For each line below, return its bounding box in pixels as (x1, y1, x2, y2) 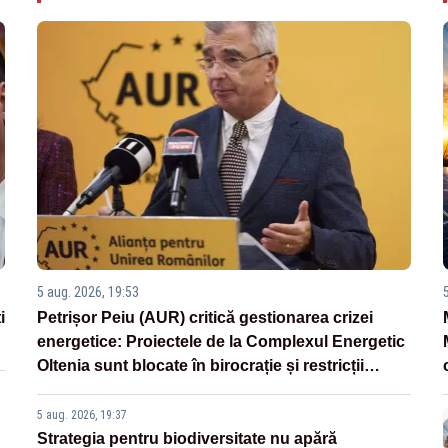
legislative (37, 380, 114, 398)
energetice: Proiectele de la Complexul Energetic (37, 332, 406, 350)
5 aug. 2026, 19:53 (37, 283, 140, 300)
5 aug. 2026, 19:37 (37, 407, 128, 422)
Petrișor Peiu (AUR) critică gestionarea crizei (37, 308, 374, 326)
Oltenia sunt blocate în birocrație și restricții (37, 356, 365, 374)
